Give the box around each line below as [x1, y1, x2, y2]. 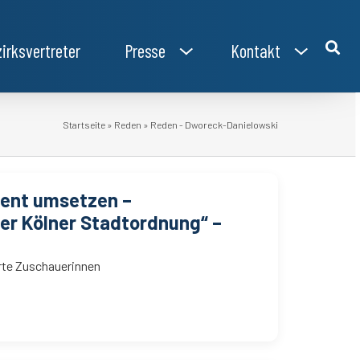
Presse [124, 39, 166, 62]
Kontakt [230, 39, 280, 62]
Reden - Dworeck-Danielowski [149, 119, 278, 130]
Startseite [63, 119, 105, 130]
